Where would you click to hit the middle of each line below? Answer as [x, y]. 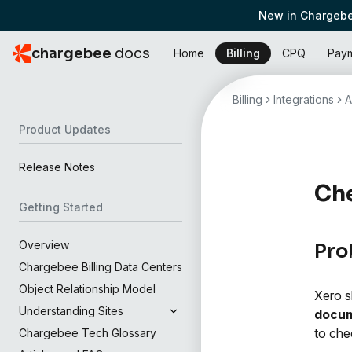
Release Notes [57, 167]
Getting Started [61, 207]
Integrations [304, 99]
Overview [44, 245]
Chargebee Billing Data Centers [101, 267]
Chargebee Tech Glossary [88, 333]
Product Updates [65, 129]
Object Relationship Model [87, 289]
